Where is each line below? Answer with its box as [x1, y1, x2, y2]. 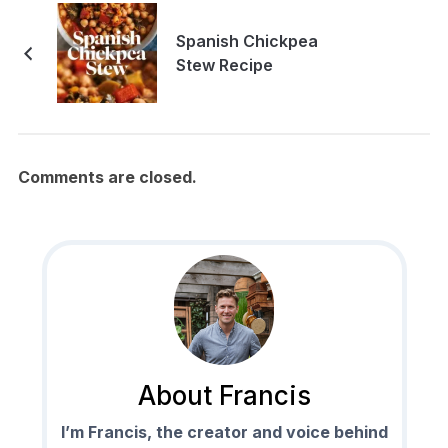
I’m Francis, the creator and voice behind [60, 422, 388, 443]
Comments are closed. [17, 166, 197, 187]
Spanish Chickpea [175, 30, 318, 51]
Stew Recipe [175, 54, 273, 75]
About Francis [137, 380, 311, 412]
